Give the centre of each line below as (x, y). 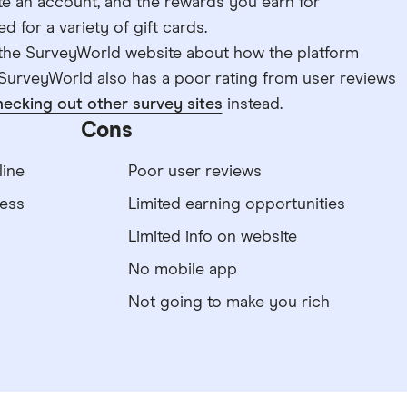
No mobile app (182, 270)
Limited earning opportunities (236, 204)
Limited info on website (212, 237)
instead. (252, 104)
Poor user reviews (194, 172)
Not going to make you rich (228, 303)
